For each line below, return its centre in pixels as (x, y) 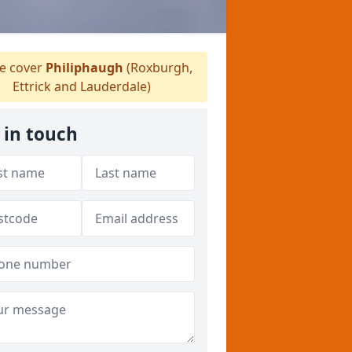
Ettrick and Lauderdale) (82, 86)
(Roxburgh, (158, 68)
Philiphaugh (84, 68)
